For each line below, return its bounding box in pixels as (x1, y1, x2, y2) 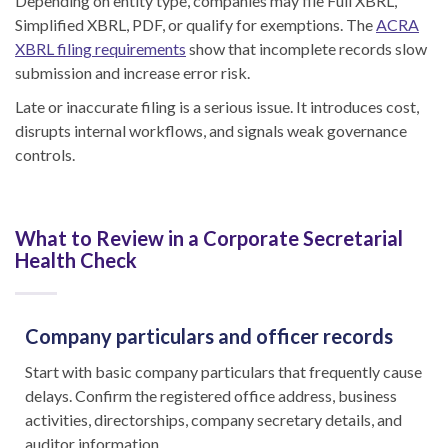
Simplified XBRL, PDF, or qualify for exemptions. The (15, 15, 376, 35)
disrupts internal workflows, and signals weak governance (15, 121, 407, 141)
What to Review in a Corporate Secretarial (15, 226, 403, 251)
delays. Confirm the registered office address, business (25, 386, 397, 406)
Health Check (15, 248, 137, 273)
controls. (15, 145, 75, 165)
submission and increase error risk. (15, 63, 250, 83)
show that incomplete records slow (186, 39, 427, 59)
